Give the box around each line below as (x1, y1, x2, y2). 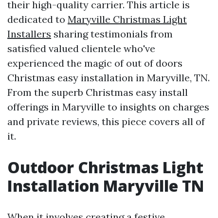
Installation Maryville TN (7, 175, 204, 196)
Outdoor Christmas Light (7, 157, 203, 178)
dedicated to (7, 13, 68, 25)
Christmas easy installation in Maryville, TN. (7, 72, 210, 84)
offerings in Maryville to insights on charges (7, 101, 209, 113)
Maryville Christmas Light (68, 13, 187, 25)
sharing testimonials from (51, 28, 173, 40)
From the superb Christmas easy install (7, 86, 188, 98)
